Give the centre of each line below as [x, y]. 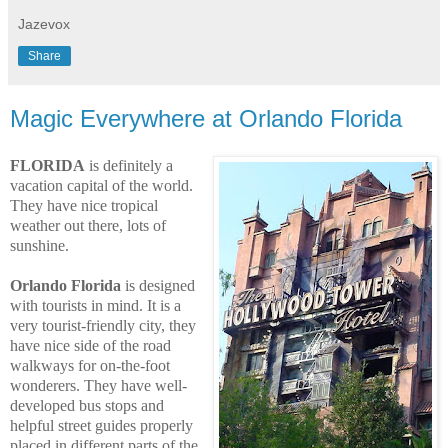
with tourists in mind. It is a [95, 306]
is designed [158, 286]
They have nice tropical [84, 206]
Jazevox [44, 23]
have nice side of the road [90, 346]
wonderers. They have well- [98, 386]
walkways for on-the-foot [90, 366]
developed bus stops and [87, 406]
